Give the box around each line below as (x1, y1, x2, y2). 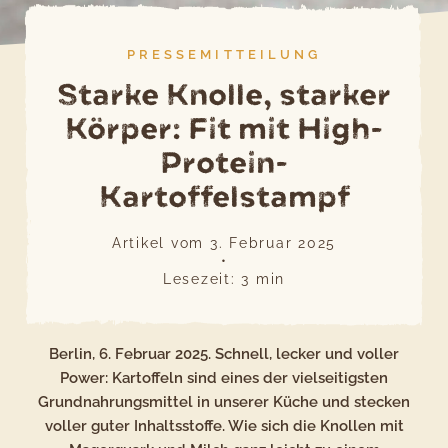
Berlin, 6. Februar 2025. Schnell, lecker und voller (49, 345, 399, 363)
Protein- (160, 142, 288, 183)
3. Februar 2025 (209, 234, 337, 251)
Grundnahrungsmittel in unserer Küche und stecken (38, 393, 410, 411)
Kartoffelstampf (98, 176, 350, 217)
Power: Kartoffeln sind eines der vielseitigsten (60, 369, 388, 387)
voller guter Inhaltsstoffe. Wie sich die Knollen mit (44, 417, 404, 435)
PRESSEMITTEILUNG (127, 46, 321, 62)
